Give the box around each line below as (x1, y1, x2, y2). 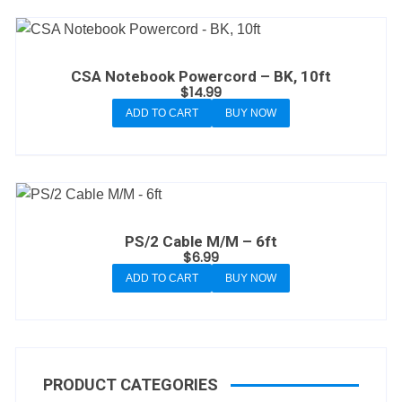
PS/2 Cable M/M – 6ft (124, 232, 277, 250)
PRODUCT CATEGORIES (43, 375, 219, 394)
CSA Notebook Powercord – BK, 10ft (70, 67, 331, 85)
